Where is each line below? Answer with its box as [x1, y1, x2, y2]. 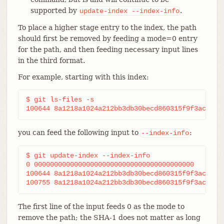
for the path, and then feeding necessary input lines [17, 45, 198, 53]
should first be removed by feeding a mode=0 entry [17, 34, 197, 42]
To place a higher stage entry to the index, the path [17, 23, 196, 31]
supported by [30, 6, 79, 14]
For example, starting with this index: [17, 72, 149, 81]
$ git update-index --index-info [25, 151, 150, 159]
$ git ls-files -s [25, 95, 94, 103]
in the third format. [17, 56, 85, 64]
